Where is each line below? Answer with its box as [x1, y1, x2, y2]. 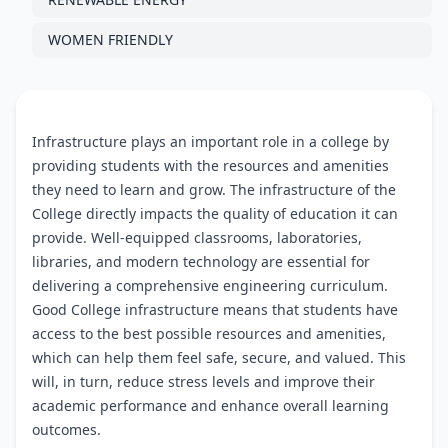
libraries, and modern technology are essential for [32, 252, 370, 271]
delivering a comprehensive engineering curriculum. [32, 276, 388, 295]
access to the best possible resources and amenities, [32, 324, 386, 343]
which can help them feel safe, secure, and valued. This [32, 348, 406, 367]
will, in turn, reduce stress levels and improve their [32, 372, 375, 391]
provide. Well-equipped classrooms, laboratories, [32, 228, 362, 247]
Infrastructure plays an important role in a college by [32, 132, 389, 151]
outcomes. [32, 420, 101, 439]
